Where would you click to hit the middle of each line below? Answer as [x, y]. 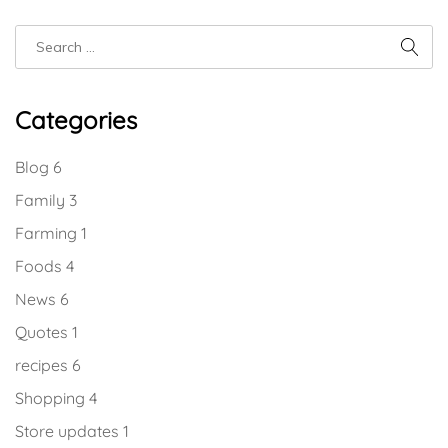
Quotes [43, 332]
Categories [76, 120]
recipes [43, 365]
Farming [48, 233]
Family [42, 200]
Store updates [69, 431]
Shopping [52, 398]
